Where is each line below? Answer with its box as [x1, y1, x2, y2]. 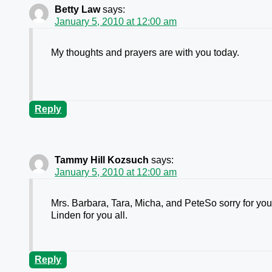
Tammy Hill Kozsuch [55, 155, 149, 166]
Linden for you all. [51, 210, 128, 221]
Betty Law [55, 4, 101, 15]
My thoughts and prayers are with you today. [51, 47, 240, 58]
